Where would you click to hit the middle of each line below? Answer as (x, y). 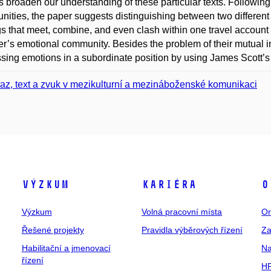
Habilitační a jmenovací (66, 248)
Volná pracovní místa (181, 212)
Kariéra (169, 184)
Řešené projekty (53, 230)
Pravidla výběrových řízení (192, 230)
